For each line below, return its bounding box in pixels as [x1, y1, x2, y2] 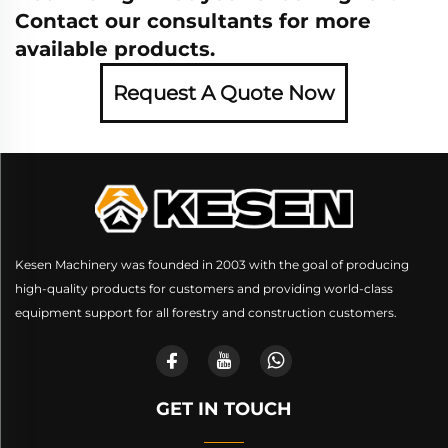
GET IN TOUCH [156, 397, 292, 420]
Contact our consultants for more [15, 8, 371, 33]
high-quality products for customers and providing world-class [15, 280, 393, 296]
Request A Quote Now [113, 80, 335, 105]
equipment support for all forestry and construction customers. [15, 304, 397, 320]
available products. [15, 36, 215, 61]
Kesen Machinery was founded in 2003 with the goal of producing [15, 256, 409, 272]
